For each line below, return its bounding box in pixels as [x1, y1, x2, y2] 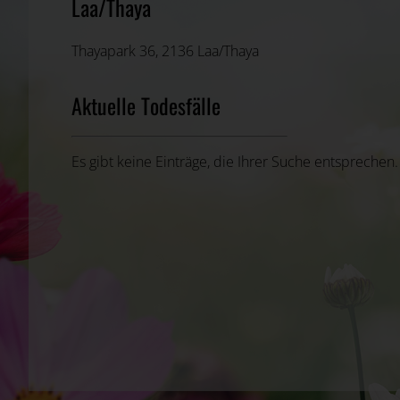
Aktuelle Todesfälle [71, 89, 221, 122]
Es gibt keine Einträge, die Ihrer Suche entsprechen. [71, 152, 398, 172]
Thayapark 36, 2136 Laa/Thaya [71, 40, 259, 61]
